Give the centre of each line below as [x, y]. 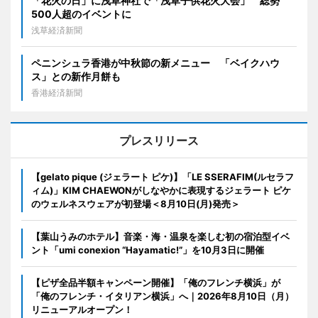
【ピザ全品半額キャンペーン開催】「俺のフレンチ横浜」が [156, 282]
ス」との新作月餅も [76, 76]
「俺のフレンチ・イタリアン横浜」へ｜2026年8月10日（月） [163, 296]
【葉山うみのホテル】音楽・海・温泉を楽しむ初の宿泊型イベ [160, 236]
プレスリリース [159, 140]
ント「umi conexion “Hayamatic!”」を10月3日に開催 [148, 250]
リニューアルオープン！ [82, 309]
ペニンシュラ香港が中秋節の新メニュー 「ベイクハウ [155, 62]
